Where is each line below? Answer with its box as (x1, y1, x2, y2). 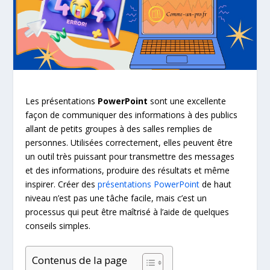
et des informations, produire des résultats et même (25, 164, 230, 176)
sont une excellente (150, 95, 227, 107)
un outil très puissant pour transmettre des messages (25, 150, 235, 162)
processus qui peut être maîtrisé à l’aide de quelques (25, 206, 230, 218)
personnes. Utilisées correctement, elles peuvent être (25, 136, 233, 148)
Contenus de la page (32, 253, 128, 268)
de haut (199, 178, 232, 190)
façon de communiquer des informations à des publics (25, 108, 238, 121)
